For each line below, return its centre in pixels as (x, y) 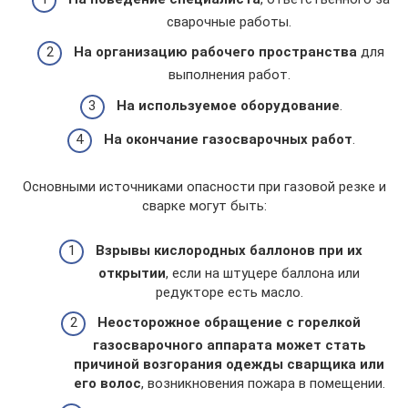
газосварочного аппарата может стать (229, 345)
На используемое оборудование (228, 105)
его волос (107, 383)
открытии (132, 273)
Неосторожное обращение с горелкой (229, 322)
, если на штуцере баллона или (263, 273)
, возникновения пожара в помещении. (263, 383)
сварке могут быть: (204, 206)
